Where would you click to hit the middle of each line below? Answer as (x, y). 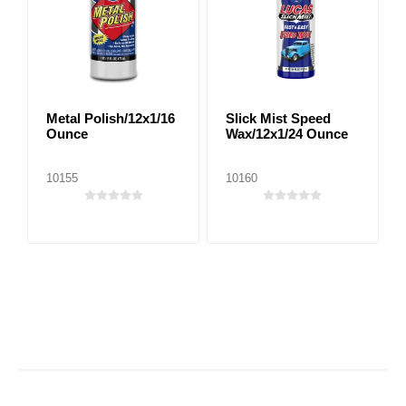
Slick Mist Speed (278, 119)
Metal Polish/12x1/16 (111, 119)
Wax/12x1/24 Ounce (286, 134)
